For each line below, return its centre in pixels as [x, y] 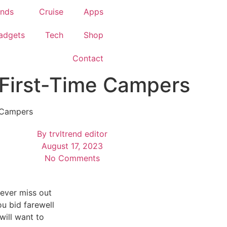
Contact [88, 58]
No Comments [72, 158]
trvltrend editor [77, 134]
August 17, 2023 [72, 146]
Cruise [51, 12]
